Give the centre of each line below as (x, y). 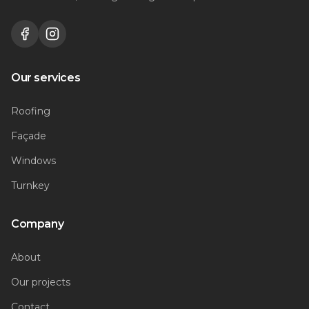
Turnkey (30, 186)
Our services (46, 78)
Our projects (41, 282)
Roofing (31, 111)
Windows (33, 161)
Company (38, 224)
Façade (29, 136)
